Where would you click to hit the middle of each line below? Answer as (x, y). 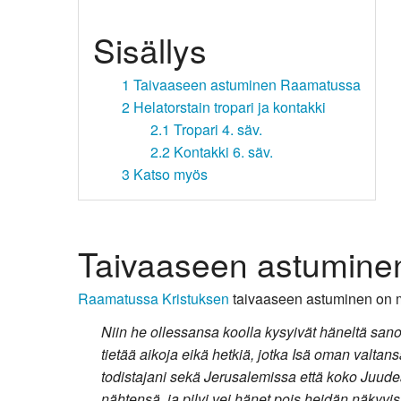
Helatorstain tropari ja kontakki (230, 107)
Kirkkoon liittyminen (215, 22)
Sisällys (150, 50)
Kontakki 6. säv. (223, 152)
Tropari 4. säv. (218, 129)
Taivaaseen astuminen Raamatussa (247, 85)
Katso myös (171, 174)
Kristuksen (196, 298)
